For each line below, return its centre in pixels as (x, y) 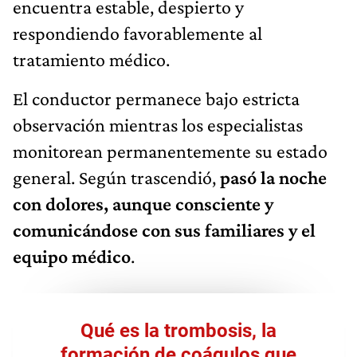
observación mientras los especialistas (158, 124)
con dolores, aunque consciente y (143, 203)
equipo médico (72, 256)
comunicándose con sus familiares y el (164, 229)
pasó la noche (273, 177)
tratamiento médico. (91, 59)
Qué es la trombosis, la (178, 330)
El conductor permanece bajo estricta (156, 98)
